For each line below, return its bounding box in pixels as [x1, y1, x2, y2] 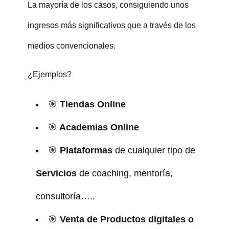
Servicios [35, 168, 79, 178]
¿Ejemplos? [27, 70, 72, 79]
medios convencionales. [27, 41, 116, 50]
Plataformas [59, 145, 115, 155]
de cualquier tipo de [114, 145, 195, 155]
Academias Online [57, 122, 139, 132]
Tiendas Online [57, 99, 126, 109]
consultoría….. [35, 191, 95, 201]
